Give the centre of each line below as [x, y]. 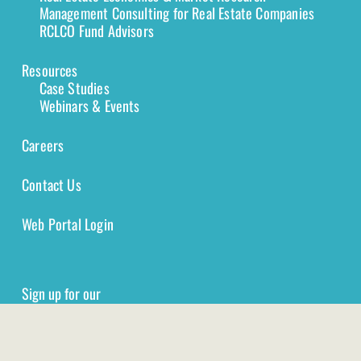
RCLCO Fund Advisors [97, 30]
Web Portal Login [68, 224]
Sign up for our [61, 294]
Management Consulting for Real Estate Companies [177, 12]
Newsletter [63, 316]
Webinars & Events [89, 105]
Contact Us [52, 184]
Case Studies [74, 87]
